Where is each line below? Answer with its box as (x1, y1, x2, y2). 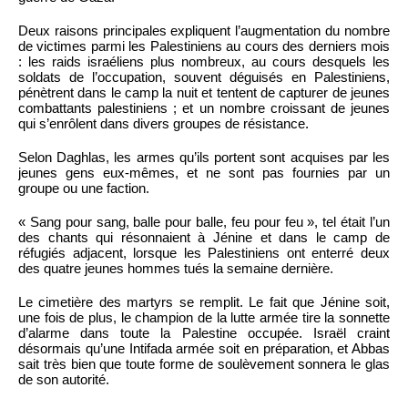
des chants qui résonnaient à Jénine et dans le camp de (18, 229, 390, 245)
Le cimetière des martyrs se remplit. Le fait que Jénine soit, (18, 293, 390, 310)
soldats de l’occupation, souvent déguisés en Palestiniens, (18, 68, 390, 85)
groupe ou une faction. (18, 179, 149, 196)
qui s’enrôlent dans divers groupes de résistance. (18, 115, 309, 131)
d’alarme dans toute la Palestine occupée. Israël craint (18, 324, 390, 341)
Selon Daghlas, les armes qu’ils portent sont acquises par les (18, 148, 390, 165)
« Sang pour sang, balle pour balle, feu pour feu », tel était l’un (18, 213, 390, 229)
